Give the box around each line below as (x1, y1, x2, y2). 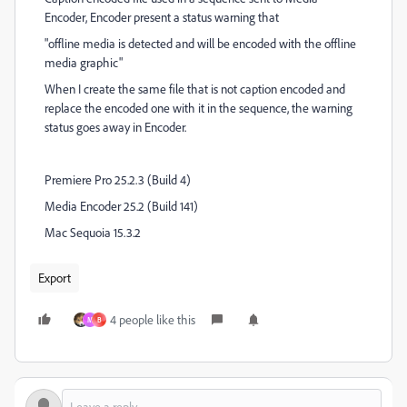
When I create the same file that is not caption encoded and (45, 81, 345, 96)
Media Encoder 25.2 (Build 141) (45, 198, 198, 213)
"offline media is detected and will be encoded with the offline (45, 35, 356, 51)
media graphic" (45, 55, 123, 70)
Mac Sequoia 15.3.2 (45, 224, 141, 240)
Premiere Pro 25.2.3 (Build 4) (45, 172, 191, 187)
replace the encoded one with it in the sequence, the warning (45, 100, 352, 115)
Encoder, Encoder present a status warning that (45, 9, 279, 25)
